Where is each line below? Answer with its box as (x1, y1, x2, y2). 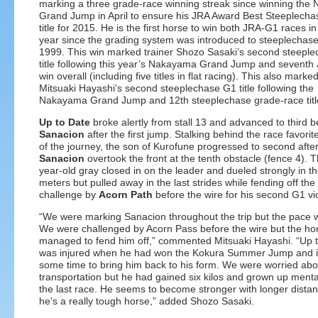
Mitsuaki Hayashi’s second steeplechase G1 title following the (39, 82, 314, 94)
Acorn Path (99, 189, 153, 200)
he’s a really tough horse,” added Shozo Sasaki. (39, 295, 254, 307)
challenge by (39, 189, 99, 200)
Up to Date (39, 116, 90, 128)
